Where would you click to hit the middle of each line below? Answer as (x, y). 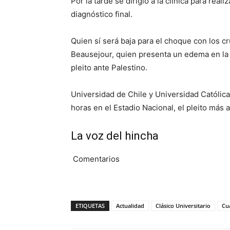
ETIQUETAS (90, 206)
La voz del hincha (115, 136)
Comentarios (95, 159)
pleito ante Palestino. (109, 68)
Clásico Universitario (183, 206)
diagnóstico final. (102, 14)
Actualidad (130, 206)
